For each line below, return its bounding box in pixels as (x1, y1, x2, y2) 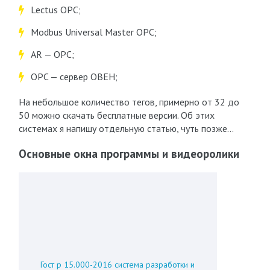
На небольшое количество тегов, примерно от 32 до (18, 96, 239, 108)
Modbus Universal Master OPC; (30, 26, 157, 38)
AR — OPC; (30, 48, 74, 60)
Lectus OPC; (30, 4, 81, 16)
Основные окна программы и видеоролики (18, 146, 239, 161)
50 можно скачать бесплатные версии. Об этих (18, 109, 215, 121)
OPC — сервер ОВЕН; (30, 71, 118, 83)
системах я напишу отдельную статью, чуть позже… (18, 122, 234, 134)
